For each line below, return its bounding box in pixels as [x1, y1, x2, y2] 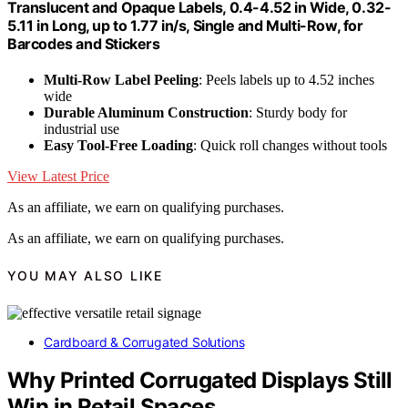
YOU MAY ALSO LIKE [7, 268, 163, 284]
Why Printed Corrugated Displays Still [7, 367, 393, 394]
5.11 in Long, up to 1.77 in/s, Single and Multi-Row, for [7, 15, 363, 35]
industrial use [44, 120, 119, 137]
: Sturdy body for [249, 104, 347, 120]
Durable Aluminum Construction [44, 104, 249, 120]
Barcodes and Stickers [7, 34, 160, 53]
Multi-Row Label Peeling [44, 71, 199, 87]
